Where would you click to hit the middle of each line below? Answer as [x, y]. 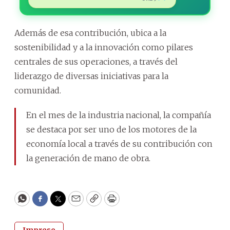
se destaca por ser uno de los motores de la [111, 129]
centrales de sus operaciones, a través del [96, 61]
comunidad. [38, 90]
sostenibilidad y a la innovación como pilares [104, 47]
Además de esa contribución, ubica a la [90, 33]
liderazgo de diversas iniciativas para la [91, 76]
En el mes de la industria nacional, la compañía [119, 115]
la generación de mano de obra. [88, 158]
